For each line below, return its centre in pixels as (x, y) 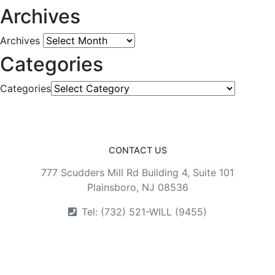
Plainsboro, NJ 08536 (137, 188)
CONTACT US (137, 150)
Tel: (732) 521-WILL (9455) (144, 212)
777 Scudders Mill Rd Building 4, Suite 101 (137, 173)
